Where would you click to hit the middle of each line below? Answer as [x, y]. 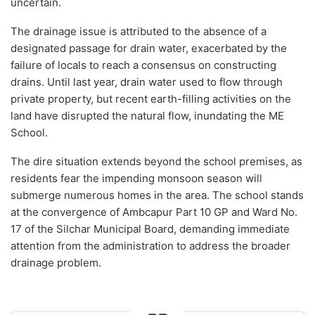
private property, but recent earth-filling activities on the [151, 98]
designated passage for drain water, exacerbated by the [149, 48]
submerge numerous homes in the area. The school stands [157, 195]
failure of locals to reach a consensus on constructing [143, 65]
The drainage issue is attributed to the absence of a [139, 31]
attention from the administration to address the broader [150, 245]
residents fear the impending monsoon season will [136, 178]
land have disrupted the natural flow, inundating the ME [147, 115]
